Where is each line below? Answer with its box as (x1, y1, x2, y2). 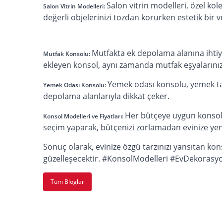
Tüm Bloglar (51, 177, 84, 186)
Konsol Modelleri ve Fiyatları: (43, 111, 125, 120)
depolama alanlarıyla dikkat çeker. (43, 90, 169, 102)
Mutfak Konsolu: (43, 49, 92, 58)
